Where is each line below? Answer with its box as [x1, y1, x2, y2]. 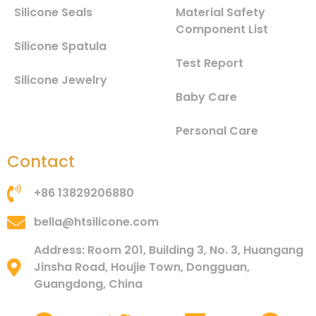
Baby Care [176, 89, 237, 106]
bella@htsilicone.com [33, 214, 159, 231]
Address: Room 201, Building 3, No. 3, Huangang [33, 242, 303, 259]
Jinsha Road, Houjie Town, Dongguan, [33, 259, 250, 276]
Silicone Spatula [14, 38, 107, 55]
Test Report [176, 55, 243, 72]
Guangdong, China [33, 276, 142, 293]
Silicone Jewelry [14, 72, 107, 89]
